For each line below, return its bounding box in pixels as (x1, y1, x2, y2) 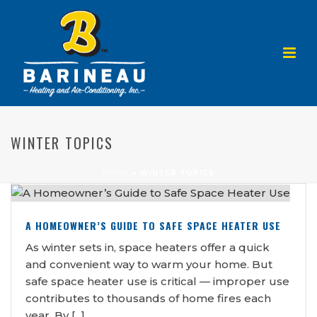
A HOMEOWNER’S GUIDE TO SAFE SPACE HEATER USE (25, 218, 281, 234)
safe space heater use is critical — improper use (25, 275, 289, 289)
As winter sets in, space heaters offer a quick (25, 241, 270, 255)
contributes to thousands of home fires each (25, 292, 271, 306)
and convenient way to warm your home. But (25, 258, 272, 272)
